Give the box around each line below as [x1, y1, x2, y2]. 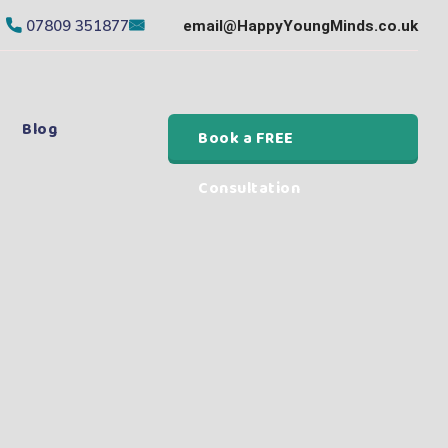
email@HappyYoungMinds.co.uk [183, 17, 418, 35]
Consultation [198, 175, 301, 201]
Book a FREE [198, 125, 294, 151]
